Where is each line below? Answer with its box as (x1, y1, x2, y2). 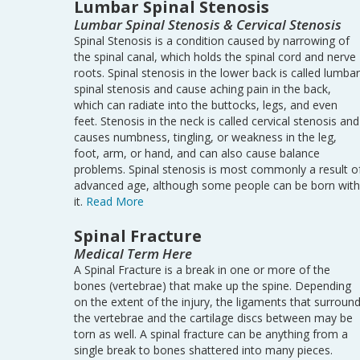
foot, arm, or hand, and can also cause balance (74, 145, 320, 161)
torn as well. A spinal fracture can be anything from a (74, 326, 348, 342)
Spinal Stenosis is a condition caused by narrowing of (74, 33, 350, 48)
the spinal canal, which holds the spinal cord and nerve (74, 49, 356, 64)
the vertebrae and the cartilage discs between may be (74, 310, 353, 325)
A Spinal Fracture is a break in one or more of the (74, 262, 330, 277)
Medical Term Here (74, 244, 192, 263)
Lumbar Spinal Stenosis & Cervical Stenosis (74, 15, 342, 34)
